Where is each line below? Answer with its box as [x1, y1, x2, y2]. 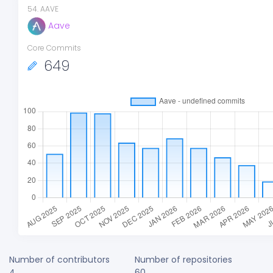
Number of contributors [9, 253, 110, 266]
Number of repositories [134, 253, 232, 266]
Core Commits [27, 43, 81, 53]
